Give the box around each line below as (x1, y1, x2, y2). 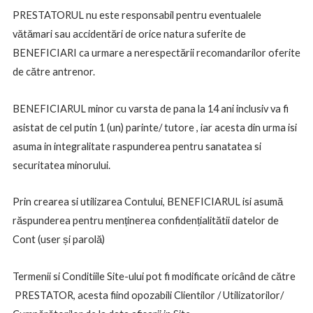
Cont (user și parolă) (12, 233, 105, 246)
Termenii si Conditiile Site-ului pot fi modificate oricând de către (12, 270, 296, 282)
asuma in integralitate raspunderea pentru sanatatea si (12, 140, 261, 152)
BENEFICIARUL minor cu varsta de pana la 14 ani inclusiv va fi (12, 102, 289, 115)
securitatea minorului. (12, 159, 110, 171)
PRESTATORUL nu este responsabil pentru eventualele (12, 9, 261, 22)
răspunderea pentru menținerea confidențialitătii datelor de (12, 214, 279, 227)
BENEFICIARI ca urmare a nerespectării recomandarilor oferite (12, 47, 300, 59)
